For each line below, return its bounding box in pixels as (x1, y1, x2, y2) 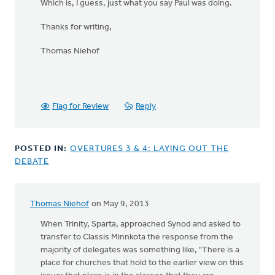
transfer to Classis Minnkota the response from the (41, 232, 233, 242)
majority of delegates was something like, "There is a (41, 245, 239, 255)
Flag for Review (52, 101, 109, 111)
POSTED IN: (15, 144, 69, 153)
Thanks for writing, (41, 22, 112, 32)
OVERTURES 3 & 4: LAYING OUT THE (70, 144, 229, 153)
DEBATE (15, 157, 49, 166)
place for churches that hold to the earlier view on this (41, 258, 244, 268)
